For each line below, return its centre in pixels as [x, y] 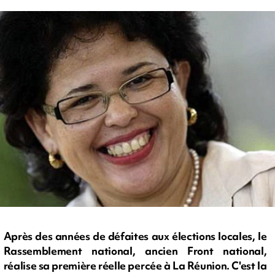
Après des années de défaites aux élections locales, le [135, 236]
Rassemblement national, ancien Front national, [135, 251]
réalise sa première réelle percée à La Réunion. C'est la [135, 266]
